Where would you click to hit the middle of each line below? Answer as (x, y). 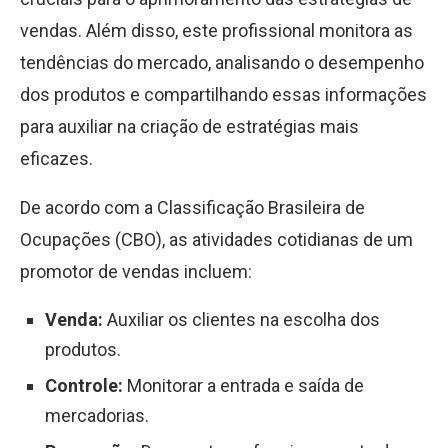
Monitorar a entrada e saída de (243, 385)
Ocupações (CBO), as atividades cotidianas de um (216, 239)
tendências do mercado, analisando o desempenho (222, 62)
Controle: (84, 385)
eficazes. (56, 158)
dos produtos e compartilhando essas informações (223, 94)
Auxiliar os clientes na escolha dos (241, 319)
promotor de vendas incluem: (136, 271)
